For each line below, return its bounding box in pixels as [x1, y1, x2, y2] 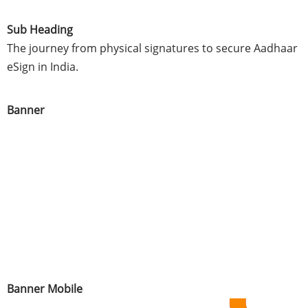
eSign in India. [7, 59, 78, 75]
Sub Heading [7, 22, 73, 38]
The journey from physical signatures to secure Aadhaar [7, 41, 298, 56]
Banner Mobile [7, 281, 82, 297]
